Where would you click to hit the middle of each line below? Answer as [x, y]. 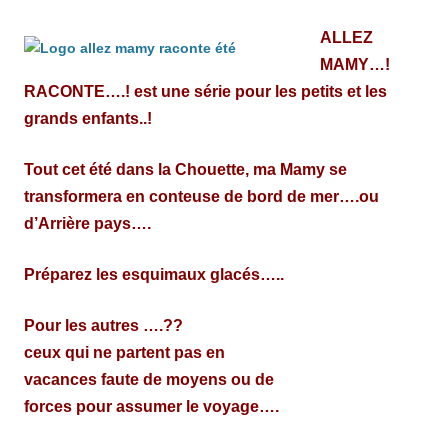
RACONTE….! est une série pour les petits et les [205, 91]
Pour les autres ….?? [103, 325]
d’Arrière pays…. [87, 223]
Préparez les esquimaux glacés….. [154, 274]
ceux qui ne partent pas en [124, 352]
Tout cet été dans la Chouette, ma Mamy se [185, 169]
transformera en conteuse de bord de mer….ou [201, 196]
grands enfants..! [88, 118]
